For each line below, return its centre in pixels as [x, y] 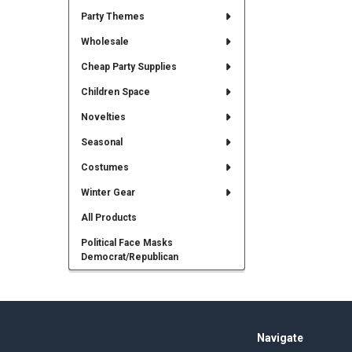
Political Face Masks [126, 242]
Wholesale [104, 42]
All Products [108, 217]
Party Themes [112, 17]
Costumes [104, 167]
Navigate [280, 337]
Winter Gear [108, 192]
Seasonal [101, 142]
